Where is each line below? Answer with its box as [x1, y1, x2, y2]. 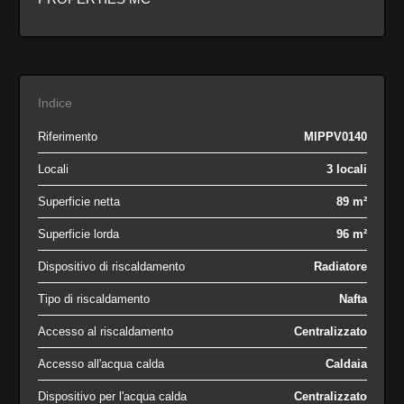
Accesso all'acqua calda [37, 356, 164, 371]
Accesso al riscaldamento [37, 324, 173, 338]
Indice [37, 95, 72, 110]
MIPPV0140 [303, 129, 367, 143]
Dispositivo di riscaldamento [37, 259, 185, 273]
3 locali [326, 161, 367, 176]
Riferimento [37, 129, 97, 143]
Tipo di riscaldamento [37, 291, 150, 306]
